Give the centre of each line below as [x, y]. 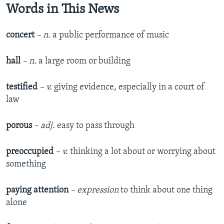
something [26, 164]
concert [20, 35]
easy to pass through [95, 125]
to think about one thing [166, 190]
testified [22, 87]
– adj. [44, 125]
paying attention [37, 190]
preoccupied [31, 151]
